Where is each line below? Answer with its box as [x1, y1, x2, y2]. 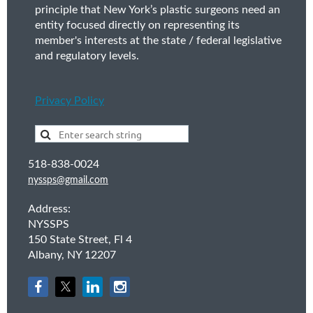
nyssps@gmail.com [28, 175, 108, 186]
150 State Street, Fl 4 [28, 234, 132, 246]
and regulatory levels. [35, 50, 139, 62]
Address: [28, 203, 71, 215]
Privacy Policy [35, 95, 104, 107]
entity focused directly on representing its [35, 20, 240, 31]
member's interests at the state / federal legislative [35, 35, 282, 47]
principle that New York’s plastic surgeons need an [35, 4, 280, 16]
